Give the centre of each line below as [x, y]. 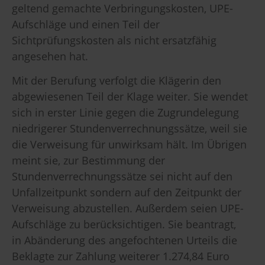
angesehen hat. [50, 56]
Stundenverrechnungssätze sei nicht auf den [122, 177]
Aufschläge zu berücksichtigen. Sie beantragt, [124, 224]
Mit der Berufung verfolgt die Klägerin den [117, 81]
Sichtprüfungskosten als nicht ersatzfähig [114, 40]
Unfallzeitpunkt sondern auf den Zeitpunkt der [127, 193]
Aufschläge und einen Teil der [86, 24]
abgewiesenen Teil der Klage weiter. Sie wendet [130, 97]
